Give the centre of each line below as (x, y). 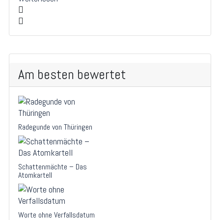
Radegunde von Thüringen (55, 127)
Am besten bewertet (72, 74)
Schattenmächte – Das (53, 166)
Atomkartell (35, 175)
